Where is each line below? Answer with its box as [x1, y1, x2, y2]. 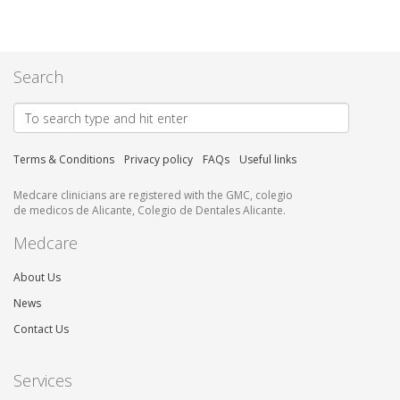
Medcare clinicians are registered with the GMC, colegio [13, 187, 293, 204]
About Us [13, 270, 61, 286]
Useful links [239, 152, 296, 168]
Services [13, 370, 72, 392]
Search [13, 66, 63, 88]
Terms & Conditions [13, 152, 114, 168]
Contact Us [13, 321, 69, 337]
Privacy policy [124, 152, 193, 168]
